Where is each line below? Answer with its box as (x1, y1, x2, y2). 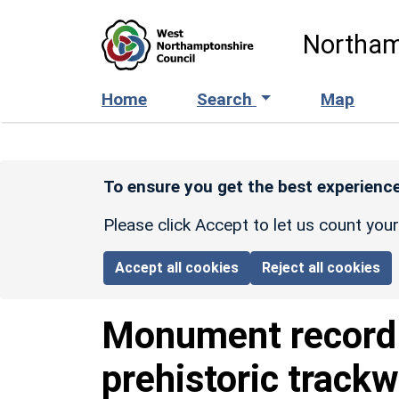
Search (197, 88, 256, 110)
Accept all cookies (115, 258, 240, 276)
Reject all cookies (262, 258, 381, 276)
